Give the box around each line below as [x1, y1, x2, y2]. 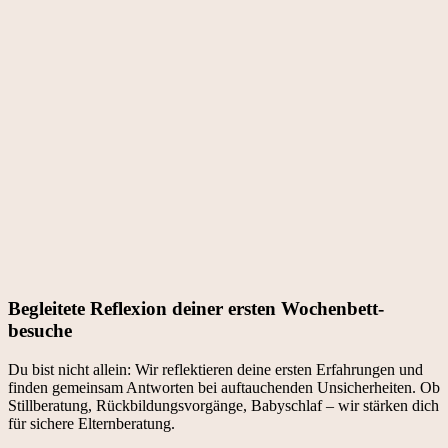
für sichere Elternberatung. [8, 414, 175, 432]
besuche [8, 319, 72, 341]
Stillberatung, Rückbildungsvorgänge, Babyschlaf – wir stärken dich [8, 396, 439, 414]
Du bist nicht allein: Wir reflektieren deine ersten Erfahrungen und [8, 360, 423, 378]
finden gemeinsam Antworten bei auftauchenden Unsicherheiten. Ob [8, 378, 440, 396]
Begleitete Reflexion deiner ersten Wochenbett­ [8, 297, 384, 319]
